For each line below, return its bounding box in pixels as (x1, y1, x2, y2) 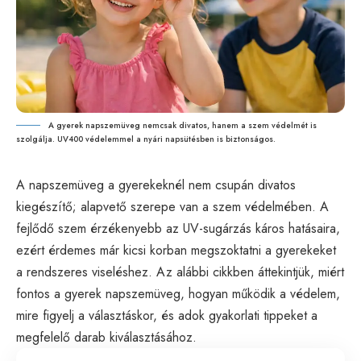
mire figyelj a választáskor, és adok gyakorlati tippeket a (16, 306, 317, 326)
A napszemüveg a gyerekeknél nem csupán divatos (16, 176, 296, 195)
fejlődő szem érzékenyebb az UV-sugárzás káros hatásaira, (16, 219, 340, 239)
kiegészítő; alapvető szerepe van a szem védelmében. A (16, 197, 329, 217)
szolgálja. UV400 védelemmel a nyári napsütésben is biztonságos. (16, 133, 276, 146)
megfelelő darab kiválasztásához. (16, 328, 197, 347)
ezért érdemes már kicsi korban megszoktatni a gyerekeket (16, 241, 336, 260)
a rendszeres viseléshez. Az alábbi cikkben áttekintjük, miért (16, 263, 344, 282)
